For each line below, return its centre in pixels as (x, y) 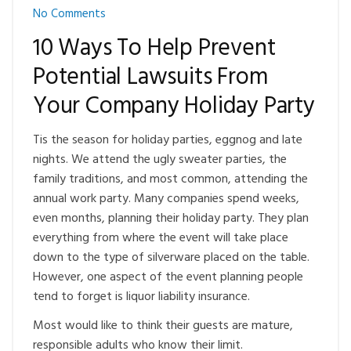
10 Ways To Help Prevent (154, 48)
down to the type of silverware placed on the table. (171, 257)
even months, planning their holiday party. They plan (171, 218)
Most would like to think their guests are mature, (163, 326)
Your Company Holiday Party (174, 106)
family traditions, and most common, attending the (170, 179)
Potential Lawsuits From (150, 77)
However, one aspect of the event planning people (168, 277)
